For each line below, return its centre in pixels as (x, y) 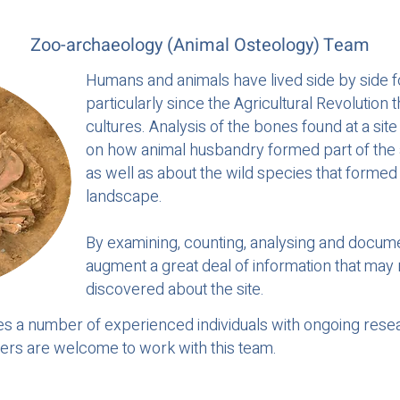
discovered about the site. (175, 290)
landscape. (124, 197)
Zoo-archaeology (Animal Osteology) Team (200, 46)
